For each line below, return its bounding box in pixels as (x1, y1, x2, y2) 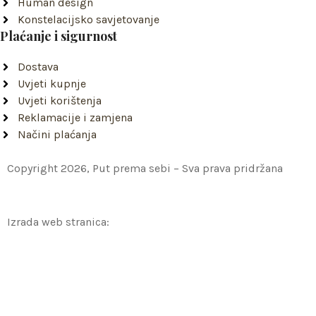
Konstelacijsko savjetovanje (18, 13, 159, 26)
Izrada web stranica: (7, 215, 109, 229)
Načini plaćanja (18, 128, 97, 141)
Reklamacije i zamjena (18, 111, 133, 124)
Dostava (18, 60, 59, 73)
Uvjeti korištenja (18, 94, 102, 107)
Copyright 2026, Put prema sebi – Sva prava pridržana (7, 162, 283, 175)
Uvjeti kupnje (18, 77, 86, 90)
